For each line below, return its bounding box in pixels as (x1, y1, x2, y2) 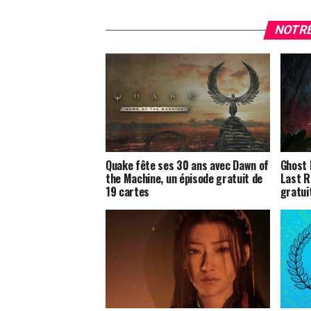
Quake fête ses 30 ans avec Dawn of (106, 156, 269, 174)
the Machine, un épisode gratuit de (106, 169, 263, 187)
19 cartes (106, 183, 150, 200)
